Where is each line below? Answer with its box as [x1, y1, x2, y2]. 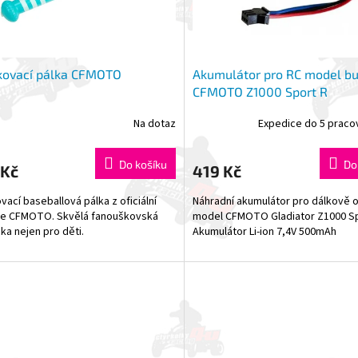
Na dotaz [133, 116, 176, 133]
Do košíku [118, 157, 167, 171]
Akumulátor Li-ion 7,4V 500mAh [192, 223, 336, 240]
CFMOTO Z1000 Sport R [192, 83, 328, 99]
